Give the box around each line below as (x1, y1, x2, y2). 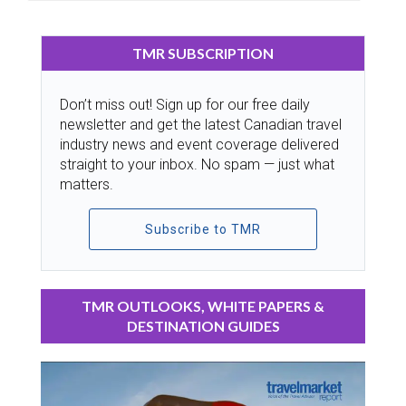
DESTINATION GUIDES (126, 317, 280, 335)
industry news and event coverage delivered (60, 136, 339, 154)
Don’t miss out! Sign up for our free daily (60, 96, 310, 114)
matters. (60, 176, 113, 194)
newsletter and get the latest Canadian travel (60, 116, 342, 134)
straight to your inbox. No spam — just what (60, 156, 334, 174)
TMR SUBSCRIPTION (132, 44, 274, 63)
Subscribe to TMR (144, 222, 261, 237)
